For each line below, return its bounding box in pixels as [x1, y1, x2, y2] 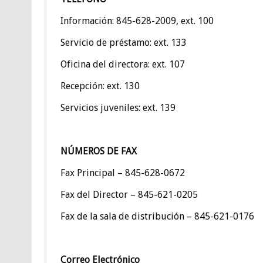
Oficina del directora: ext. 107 [60, 58, 185, 70]
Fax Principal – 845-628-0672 [60, 167, 185, 178]
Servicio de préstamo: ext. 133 [60, 36, 187, 48]
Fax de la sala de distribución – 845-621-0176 [60, 210, 254, 222]
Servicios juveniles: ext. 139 [60, 102, 176, 113]
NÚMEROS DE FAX [60, 145, 137, 157]
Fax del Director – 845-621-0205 [60, 188, 198, 200]
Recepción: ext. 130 [60, 80, 140, 92]
